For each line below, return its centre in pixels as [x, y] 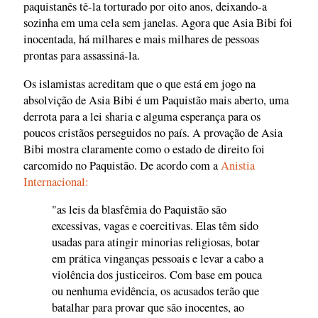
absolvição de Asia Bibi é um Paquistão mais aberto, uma [156, 100]
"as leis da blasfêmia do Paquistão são [139, 210]
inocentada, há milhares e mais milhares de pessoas [141, 39]
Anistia [238, 165]
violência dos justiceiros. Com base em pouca [157, 275]
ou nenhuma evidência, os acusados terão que [155, 291]
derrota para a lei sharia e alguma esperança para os [142, 116]
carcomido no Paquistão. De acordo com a [122, 165]
